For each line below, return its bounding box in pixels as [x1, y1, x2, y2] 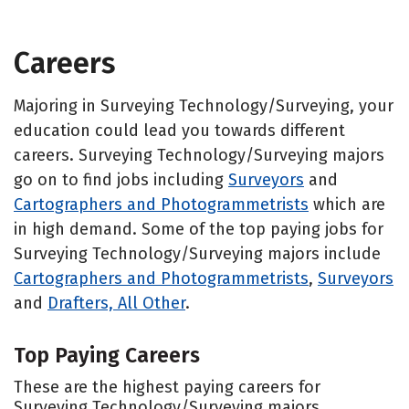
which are [309, 194, 385, 215]
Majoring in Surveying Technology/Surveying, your [14, 95, 393, 116]
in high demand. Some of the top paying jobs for [14, 218, 383, 239]
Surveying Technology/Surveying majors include [14, 243, 381, 264]
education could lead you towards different [14, 120, 345, 141]
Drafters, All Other [47, 292, 185, 313]
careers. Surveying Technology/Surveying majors [14, 144, 384, 165]
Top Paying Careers [14, 341, 200, 368]
